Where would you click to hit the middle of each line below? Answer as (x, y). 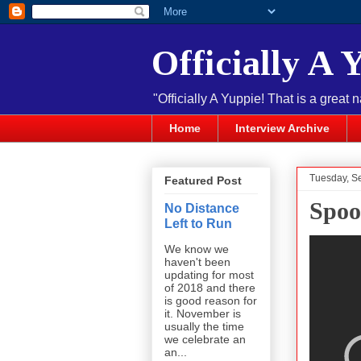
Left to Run (198, 224)
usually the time (204, 327)
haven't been (197, 262)
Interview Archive (282, 129)
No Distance (202, 208)
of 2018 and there (210, 288)
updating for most (209, 275)
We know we (197, 249)
